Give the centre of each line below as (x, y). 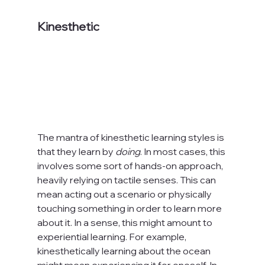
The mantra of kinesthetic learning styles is (131, 137)
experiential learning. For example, (112, 236)
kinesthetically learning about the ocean (125, 251)
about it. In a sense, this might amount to (125, 222)
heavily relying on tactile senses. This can (127, 180)
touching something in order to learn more (130, 208)
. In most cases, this (183, 151)
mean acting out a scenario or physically (125, 194)
